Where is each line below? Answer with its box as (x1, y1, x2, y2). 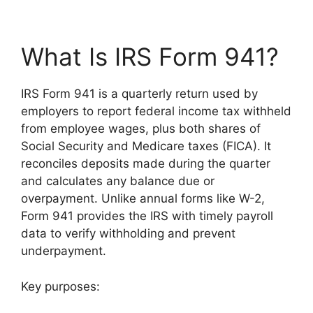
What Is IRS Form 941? (21, 42, 279, 72)
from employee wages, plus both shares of (21, 122, 261, 136)
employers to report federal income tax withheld (21, 104, 291, 119)
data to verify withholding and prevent (21, 226, 235, 241)
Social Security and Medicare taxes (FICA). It (21, 139, 271, 154)
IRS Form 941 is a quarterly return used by (21, 87, 258, 101)
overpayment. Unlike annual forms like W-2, (21, 191, 265, 206)
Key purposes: (21, 279, 100, 293)
